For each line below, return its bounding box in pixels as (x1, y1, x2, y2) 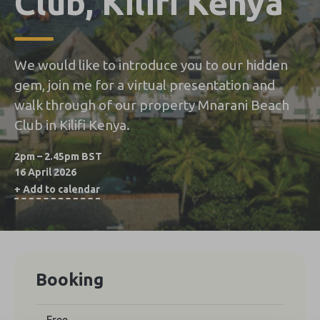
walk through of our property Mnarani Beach (14, 96, 289, 113)
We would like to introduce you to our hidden (14, 56, 288, 73)
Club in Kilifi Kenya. (14, 116, 130, 133)
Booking (36, 269, 104, 289)
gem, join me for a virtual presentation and (14, 76, 275, 93)
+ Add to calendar (14, 183, 100, 195)
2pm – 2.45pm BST (14, 150, 102, 162)
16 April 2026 (14, 166, 76, 178)
